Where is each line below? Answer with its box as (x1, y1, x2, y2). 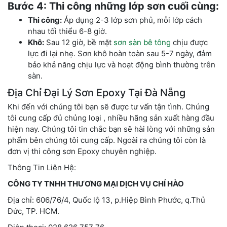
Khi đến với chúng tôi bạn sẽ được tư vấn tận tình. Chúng (8, 102, 209, 112)
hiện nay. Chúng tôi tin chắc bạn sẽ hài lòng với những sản (8, 124, 215, 134)
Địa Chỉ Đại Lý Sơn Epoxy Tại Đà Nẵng (8, 87, 185, 99)
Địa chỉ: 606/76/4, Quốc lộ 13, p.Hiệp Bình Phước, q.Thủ (8, 195, 205, 205)
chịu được (171, 37, 208, 48)
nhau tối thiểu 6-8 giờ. (28, 26, 107, 36)
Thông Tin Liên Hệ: (8, 163, 76, 173)
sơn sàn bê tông (113, 37, 171, 48)
